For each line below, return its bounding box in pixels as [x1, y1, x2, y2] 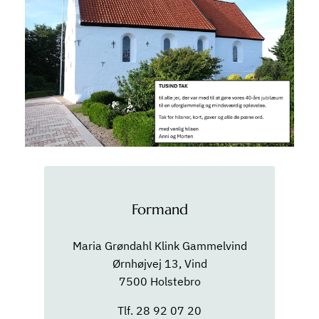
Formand [131, 201, 188, 219]
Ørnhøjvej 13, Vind [112, 256, 207, 271]
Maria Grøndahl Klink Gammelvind [72, 239, 247, 253]
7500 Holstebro [118, 274, 201, 289]
